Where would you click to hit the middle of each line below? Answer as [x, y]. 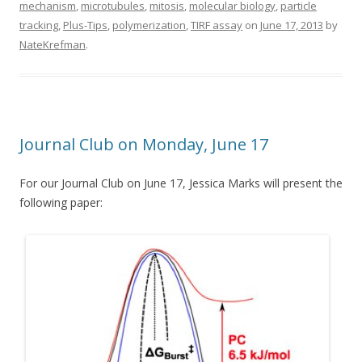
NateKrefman [53, 44]
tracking [39, 25]
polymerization [149, 25]
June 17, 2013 [292, 25]
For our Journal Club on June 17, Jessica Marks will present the [181, 183]
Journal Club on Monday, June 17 [144, 144]
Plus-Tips [85, 25]
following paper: [61, 202]
